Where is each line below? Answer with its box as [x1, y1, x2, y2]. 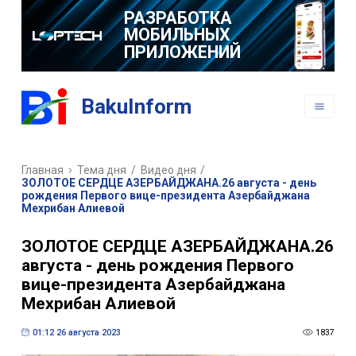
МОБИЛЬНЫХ [123, 25, 230, 45]
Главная [21, 164, 64, 177]
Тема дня [77, 164, 127, 177]
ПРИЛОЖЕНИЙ [123, 41, 241, 62]
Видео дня [140, 164, 196, 177]
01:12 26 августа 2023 [32, 327, 121, 338]
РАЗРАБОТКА [123, 7, 232, 28]
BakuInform [81, 95, 192, 119]
